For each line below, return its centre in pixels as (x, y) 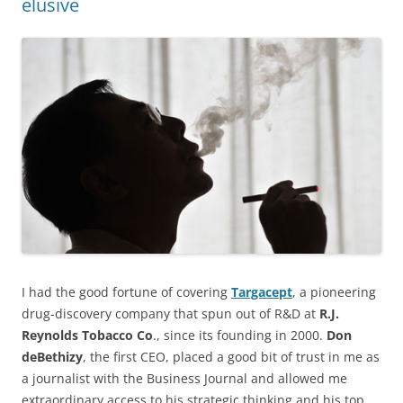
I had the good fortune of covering (126, 292)
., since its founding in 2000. (240, 336)
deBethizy (52, 357)
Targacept (262, 292)
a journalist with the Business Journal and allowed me (184, 379)
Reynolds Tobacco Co (87, 336)
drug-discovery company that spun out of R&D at (170, 314)
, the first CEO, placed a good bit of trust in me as (231, 357)
